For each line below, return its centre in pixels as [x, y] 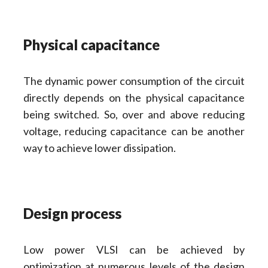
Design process [72, 213]
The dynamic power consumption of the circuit [134, 80]
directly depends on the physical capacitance [134, 97]
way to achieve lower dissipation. [99, 147]
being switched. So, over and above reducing [134, 114]
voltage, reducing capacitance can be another [134, 131]
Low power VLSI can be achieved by [134, 249]
